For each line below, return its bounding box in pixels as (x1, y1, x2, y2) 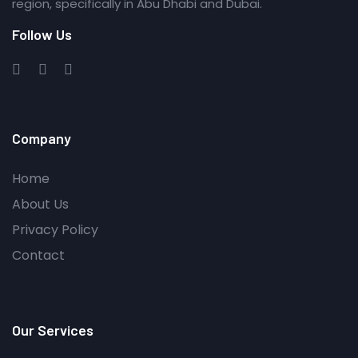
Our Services (12, 320, 93, 339)
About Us (12, 194, 69, 213)
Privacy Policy (12, 220, 98, 239)
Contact (12, 245, 65, 265)
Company (12, 129, 71, 147)
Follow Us (12, 25, 72, 43)
